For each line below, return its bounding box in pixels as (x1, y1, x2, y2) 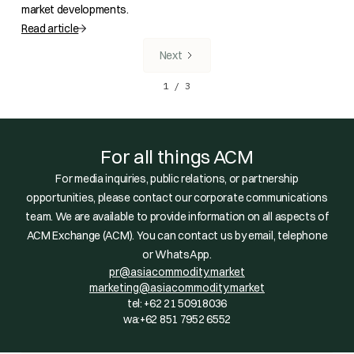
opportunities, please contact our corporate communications (26, 190, 328, 205)
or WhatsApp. (142, 247, 212, 262)
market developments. (21, 2, 129, 17)
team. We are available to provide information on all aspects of (25, 209, 329, 224)
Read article (21, 21, 79, 36)
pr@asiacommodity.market (108, 265, 245, 279)
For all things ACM (100, 145, 254, 168)
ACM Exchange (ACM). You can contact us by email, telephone (26, 228, 328, 243)
